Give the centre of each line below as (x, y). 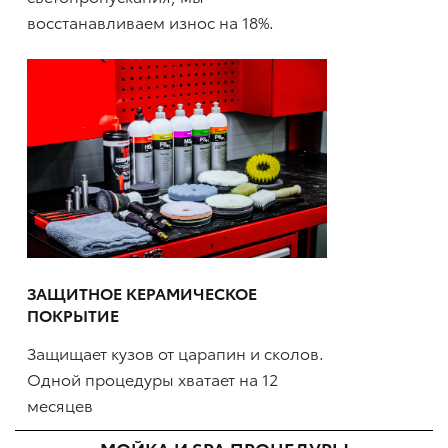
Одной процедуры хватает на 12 (152, 378)
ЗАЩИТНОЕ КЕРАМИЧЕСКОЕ (142, 293)
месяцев (60, 404)
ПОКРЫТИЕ (73, 315)
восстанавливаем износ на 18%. (150, 21)
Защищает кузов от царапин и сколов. (175, 352)
